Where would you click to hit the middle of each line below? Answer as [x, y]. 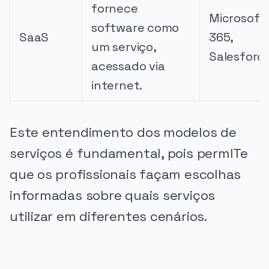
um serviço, [124, 47]
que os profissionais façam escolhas [125, 174]
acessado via [128, 66]
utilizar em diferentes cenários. [108, 216]
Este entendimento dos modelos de [123, 132]
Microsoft [237, 18]
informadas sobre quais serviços [113, 195]
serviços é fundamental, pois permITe [129, 153]
